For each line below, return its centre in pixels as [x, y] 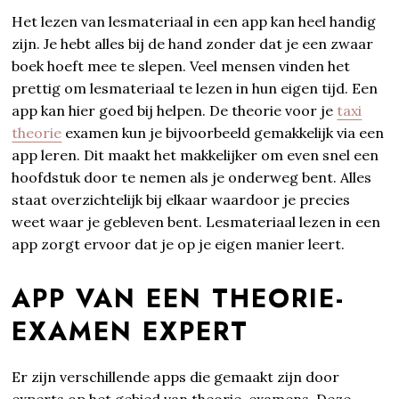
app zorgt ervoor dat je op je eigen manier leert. [179, 244]
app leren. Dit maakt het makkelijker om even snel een [195, 155]
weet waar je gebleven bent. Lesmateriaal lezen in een [196, 221]
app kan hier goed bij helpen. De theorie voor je [175, 110]
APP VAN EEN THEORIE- [179, 298]
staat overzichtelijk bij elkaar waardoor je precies [181, 199]
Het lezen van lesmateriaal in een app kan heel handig [194, 21]
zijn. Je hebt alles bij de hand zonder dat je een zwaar [193, 43]
